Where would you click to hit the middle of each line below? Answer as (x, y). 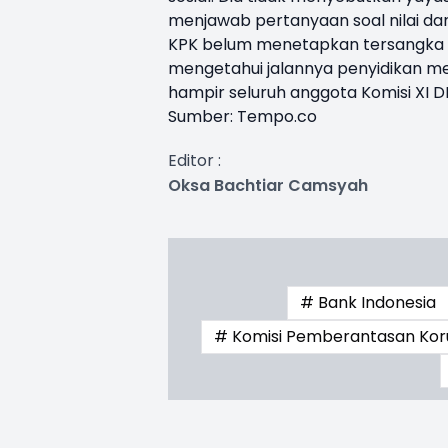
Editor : (194, 160)
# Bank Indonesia (368, 302)
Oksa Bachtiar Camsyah (268, 185)
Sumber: (202, 116)
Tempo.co (277, 116)
